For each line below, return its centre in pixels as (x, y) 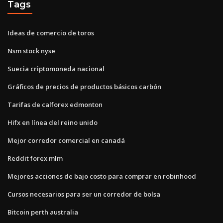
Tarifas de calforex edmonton (55, 104)
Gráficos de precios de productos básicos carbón (84, 86)
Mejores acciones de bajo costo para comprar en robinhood (102, 176)
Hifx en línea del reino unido (53, 122)
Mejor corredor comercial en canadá (66, 140)
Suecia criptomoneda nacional (56, 68)
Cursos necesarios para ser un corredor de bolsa (84, 194)
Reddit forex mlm (35, 158)
